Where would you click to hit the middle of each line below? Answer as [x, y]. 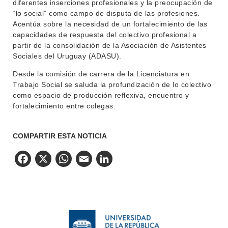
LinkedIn [145, 160]
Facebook [69, 160]
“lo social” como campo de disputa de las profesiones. [106, 13]
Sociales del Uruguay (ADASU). [67, 56]
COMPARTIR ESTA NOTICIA [60, 136]
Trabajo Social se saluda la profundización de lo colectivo [112, 84]
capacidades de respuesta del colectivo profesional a [105, 35]
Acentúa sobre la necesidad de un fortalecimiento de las [110, 24]
